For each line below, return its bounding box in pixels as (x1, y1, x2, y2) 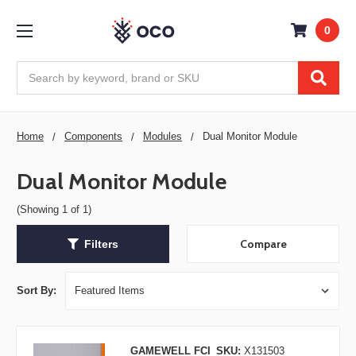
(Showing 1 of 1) (17, 203, 91, 215)
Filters (84, 237, 118, 250)
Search (17, 62, 52, 75)
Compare (239, 237, 287, 252)
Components (64, 130, 122, 142)
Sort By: (17, 284, 56, 297)
